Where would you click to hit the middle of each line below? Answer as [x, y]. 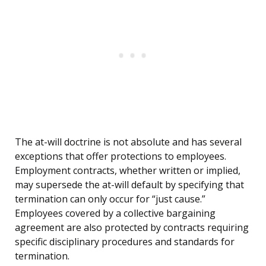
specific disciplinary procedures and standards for [125, 242]
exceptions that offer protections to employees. [121, 156]
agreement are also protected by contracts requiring [132, 228]
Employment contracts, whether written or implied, [128, 171]
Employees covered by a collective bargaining [115, 213]
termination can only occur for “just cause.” [110, 199]
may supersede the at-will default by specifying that [129, 185]
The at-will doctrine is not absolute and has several [128, 142]
